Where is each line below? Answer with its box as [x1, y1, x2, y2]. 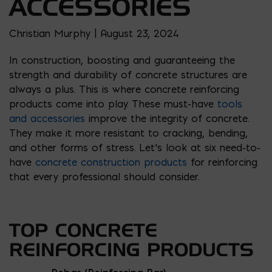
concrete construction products [35, 155, 187, 168]
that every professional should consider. [9, 170, 199, 183]
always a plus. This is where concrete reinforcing [9, 83, 239, 95]
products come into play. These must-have [9, 97, 217, 110]
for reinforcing [187, 155, 257, 168]
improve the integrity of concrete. [85, 112, 249, 124]
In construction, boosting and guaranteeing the [9, 53, 235, 66]
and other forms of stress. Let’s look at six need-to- [9, 141, 260, 154]
